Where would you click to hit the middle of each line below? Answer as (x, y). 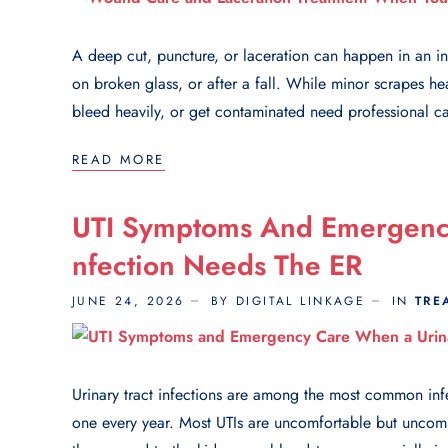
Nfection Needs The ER (217, 265)
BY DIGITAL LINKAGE (288, 300)
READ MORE (118, 159)
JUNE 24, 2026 (128, 300)
